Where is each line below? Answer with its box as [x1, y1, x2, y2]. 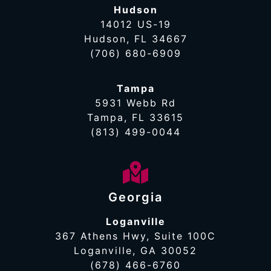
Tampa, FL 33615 [87, 111, 184, 123]
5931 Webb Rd [95, 96, 176, 109]
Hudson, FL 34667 [83, 32, 188, 45]
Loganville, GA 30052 [74, 244, 197, 257]
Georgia [108, 190, 163, 205]
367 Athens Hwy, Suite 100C [55, 230, 216, 243]
